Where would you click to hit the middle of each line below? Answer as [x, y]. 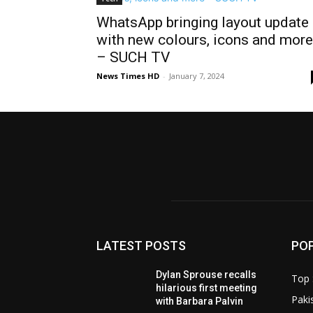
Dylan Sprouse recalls [206, 274]
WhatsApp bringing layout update [203, 23]
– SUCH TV [133, 58]
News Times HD [128, 76]
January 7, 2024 [197, 76]
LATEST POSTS [141, 245]
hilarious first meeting [207, 287]
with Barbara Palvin [200, 301]
